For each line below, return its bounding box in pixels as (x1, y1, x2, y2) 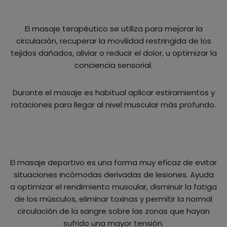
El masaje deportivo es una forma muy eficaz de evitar (10, 157, 217, 168)
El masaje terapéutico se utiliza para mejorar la (24, 23, 203, 34)
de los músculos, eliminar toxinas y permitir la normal (15, 194, 212, 205)
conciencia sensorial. (74, 60, 153, 71)
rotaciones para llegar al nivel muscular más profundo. (11, 99, 216, 110)
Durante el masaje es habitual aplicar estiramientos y (12, 87, 215, 98)
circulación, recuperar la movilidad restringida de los (16, 35, 211, 47)
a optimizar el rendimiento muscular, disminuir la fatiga (10, 181, 217, 193)
